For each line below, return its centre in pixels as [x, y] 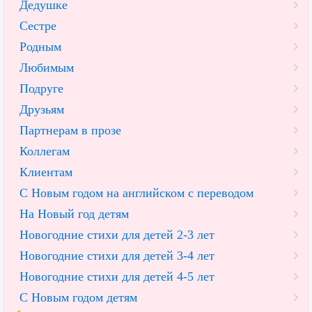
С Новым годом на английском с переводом [136, 193]
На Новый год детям [74, 213]
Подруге [41, 88]
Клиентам [46, 172]
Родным [40, 46]
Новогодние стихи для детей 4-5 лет [117, 276]
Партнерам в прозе [70, 130]
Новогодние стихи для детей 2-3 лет [117, 234]
